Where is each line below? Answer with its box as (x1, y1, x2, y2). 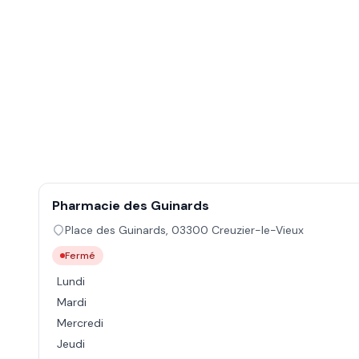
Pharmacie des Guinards (52, 197, 209, 214)
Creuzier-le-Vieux (212, 223, 304, 237)
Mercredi (57, 316, 103, 330)
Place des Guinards (65, 223, 166, 237)
